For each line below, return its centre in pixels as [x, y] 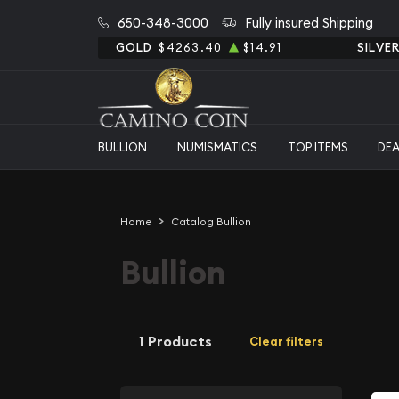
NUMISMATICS [217, 147]
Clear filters [286, 342]
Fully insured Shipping [309, 22]
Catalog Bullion [211, 221]
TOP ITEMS [318, 147]
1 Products [175, 341]
